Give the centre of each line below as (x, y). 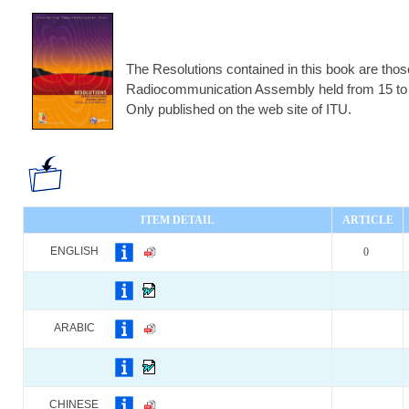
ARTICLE (367, 220)
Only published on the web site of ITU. (239, 109)
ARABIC (74, 328)
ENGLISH (74, 251)
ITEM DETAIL (178, 220)
